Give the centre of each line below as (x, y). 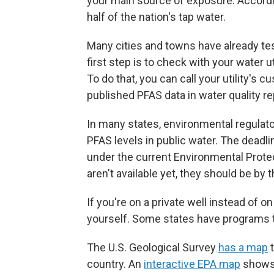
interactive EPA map (192, 264)
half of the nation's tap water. (156, 17)
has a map (243, 248)
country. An (115, 264)
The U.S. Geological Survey (153, 248)
